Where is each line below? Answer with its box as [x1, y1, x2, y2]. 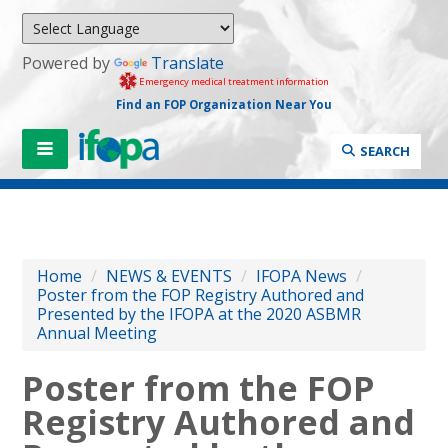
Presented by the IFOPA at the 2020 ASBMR [37, 302, 362, 325]
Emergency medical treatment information [138, 74, 329, 88]
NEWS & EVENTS [106, 264, 233, 287]
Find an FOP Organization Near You [115, 96, 332, 112]
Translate [151, 52, 225, 74]
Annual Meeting [37, 321, 158, 344]
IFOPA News [256, 264, 348, 287]
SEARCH [359, 141, 410, 160]
